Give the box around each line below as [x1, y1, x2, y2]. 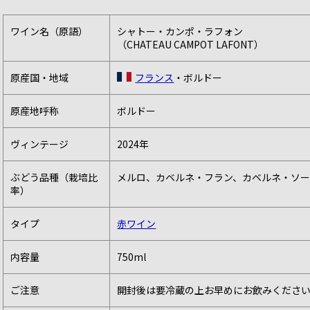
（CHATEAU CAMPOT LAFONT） [117, 37, 264, 52]
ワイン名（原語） [10, 24, 89, 39]
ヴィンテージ [10, 137, 69, 152]
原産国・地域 [10, 71, 69, 85]
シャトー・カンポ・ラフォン [117, 24, 244, 39]
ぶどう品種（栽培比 [10, 170, 98, 185]
